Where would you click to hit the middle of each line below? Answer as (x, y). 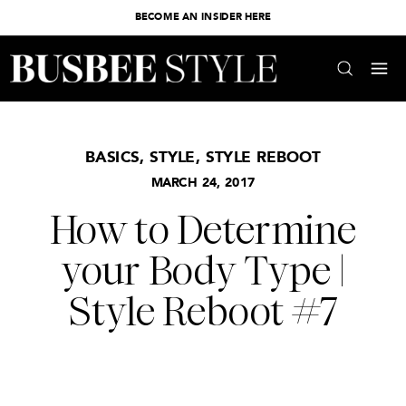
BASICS (112, 159)
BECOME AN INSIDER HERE (203, 18)
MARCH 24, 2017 (203, 183)
